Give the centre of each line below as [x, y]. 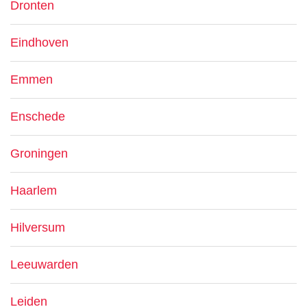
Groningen [39, 153]
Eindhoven [39, 42]
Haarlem [34, 191]
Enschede [38, 116]
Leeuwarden [44, 265]
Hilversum [38, 228]
